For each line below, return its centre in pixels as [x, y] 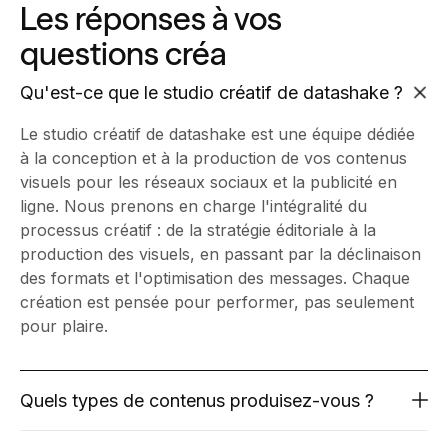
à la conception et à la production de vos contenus [213, 157]
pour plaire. [64, 325]
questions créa [123, 53]
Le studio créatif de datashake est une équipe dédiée [217, 133]
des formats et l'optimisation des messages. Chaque [215, 277]
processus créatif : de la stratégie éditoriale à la [198, 229]
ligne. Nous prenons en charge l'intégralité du [193, 205]
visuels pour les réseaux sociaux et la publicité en [208, 181]
